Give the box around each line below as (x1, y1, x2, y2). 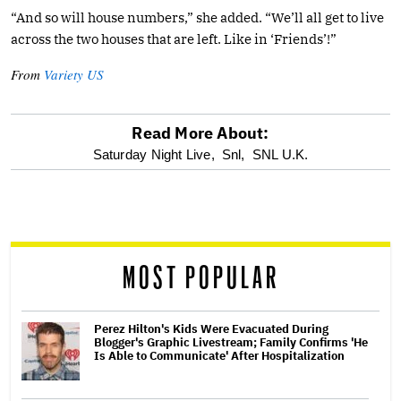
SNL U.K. (252, 146, 309, 162)
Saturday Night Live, (92, 146, 215, 162)
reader (10, 230, 96, 258)
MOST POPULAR (122, 263, 279, 294)
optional (10, 142, 121, 170)
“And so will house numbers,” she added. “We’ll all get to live (11, 8, 384, 26)
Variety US (44, 64, 104, 83)
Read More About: (132, 122, 269, 143)
